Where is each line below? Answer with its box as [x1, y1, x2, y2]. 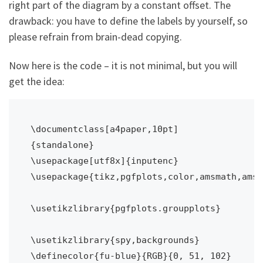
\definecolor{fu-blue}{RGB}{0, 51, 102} [30, 250, 231, 261]
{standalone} [30, 139, 94, 150]
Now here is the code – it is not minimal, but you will [9, 59, 237, 73]
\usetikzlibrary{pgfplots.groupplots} [30, 203, 221, 213]
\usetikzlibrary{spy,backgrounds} [30, 234, 200, 245]
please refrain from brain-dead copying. [9, 29, 182, 43]
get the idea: [9, 75, 65, 89]
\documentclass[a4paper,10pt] [30, 123, 178, 134]
